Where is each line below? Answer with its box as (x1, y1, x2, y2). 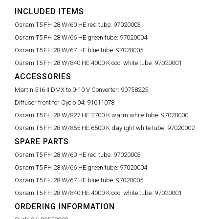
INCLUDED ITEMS (14, 7, 84, 16)
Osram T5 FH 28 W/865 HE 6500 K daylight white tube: (14, 124, 167, 131)
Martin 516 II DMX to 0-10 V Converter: (14, 86, 121, 93)
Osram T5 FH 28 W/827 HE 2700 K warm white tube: (14, 111, 161, 119)
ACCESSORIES (14, 72, 71, 81)
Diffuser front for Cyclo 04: (14, 99, 87, 106)
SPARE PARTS (14, 137, 69, 146)
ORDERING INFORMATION (14, 202, 115, 211)
